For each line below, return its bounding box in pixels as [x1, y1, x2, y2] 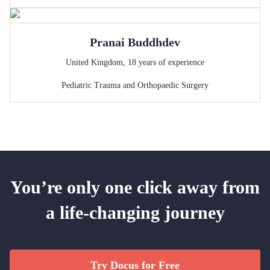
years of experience [136, 58, 204, 67]
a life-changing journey [45, 202, 225, 222]
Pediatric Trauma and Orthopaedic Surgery [61, 81, 209, 90]
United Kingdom [66, 58, 123, 67]
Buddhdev [128, 36, 180, 49]
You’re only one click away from [10, 177, 260, 197]
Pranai [90, 36, 125, 49]
